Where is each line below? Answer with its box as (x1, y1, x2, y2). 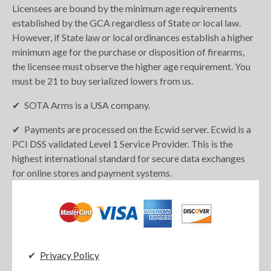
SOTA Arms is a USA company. (24, 99, 150, 111)
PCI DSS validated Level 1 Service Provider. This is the (12, 138, 233, 150)
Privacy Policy (40, 249, 99, 261)
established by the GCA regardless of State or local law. (12, 17, 241, 29)
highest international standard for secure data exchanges (12, 152, 245, 165)
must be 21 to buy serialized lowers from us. (12, 75, 193, 87)
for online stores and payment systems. (12, 167, 172, 179)
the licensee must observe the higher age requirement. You (12, 60, 250, 73)
